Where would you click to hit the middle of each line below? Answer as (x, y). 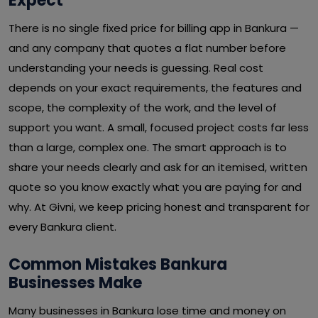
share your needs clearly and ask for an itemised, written (158, 167)
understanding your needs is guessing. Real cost (136, 68)
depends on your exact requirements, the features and (155, 88)
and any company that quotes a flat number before (147, 48)
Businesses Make (75, 283)
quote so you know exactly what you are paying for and (155, 187)
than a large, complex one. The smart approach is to (148, 147)
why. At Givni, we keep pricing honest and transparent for (159, 207)
